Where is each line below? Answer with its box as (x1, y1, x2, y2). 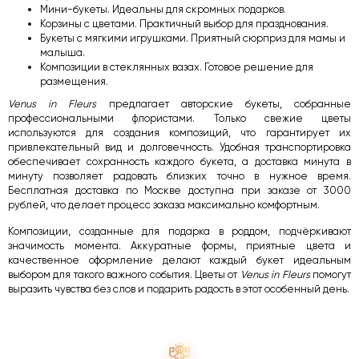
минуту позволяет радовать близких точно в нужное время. (8, 170, 351, 182)
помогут (309, 268, 352, 280)
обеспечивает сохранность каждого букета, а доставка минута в (8, 155, 351, 167)
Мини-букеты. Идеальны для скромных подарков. (40, 3, 286, 15)
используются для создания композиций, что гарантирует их (8, 127, 351, 139)
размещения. (40, 75, 108, 87)
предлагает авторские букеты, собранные (96, 98, 352, 110)
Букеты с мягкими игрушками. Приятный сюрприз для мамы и (40, 32, 345, 44)
